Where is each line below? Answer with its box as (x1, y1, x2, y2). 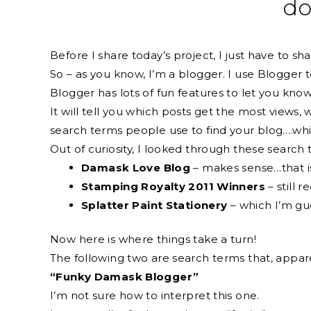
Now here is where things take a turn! (50, 233, 256, 246)
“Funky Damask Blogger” (50, 270, 199, 284)
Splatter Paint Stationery (81, 198, 228, 212)
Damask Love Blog (81, 160, 190, 174)
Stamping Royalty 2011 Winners (81, 179, 265, 193)
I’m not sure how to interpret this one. (50, 289, 260, 303)
